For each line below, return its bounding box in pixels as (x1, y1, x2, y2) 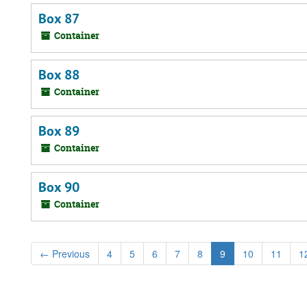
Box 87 (38, 10, 79, 27)
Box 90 (38, 178, 79, 196)
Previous (49, 247, 90, 260)
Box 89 (38, 122, 79, 140)
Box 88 (38, 66, 79, 84)
